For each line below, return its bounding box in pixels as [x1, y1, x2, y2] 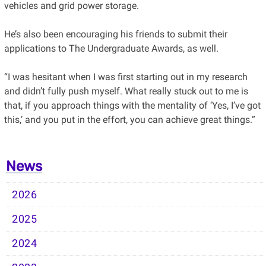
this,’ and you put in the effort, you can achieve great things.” [4, 113, 255, 125]
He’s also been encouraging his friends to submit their [4, 28, 227, 40]
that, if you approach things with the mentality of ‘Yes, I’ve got [4, 99, 261, 111]
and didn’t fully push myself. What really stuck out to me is [4, 85, 248, 97]
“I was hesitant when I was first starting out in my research [4, 71, 248, 83]
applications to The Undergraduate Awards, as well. [4, 42, 218, 54]
